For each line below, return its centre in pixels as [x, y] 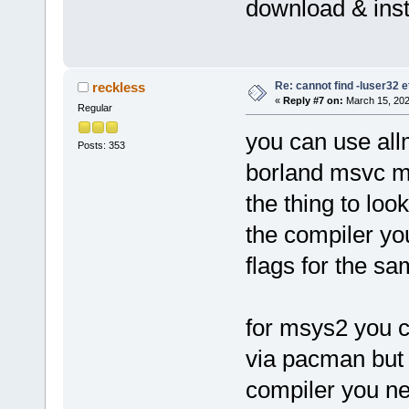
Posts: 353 [101, 145]
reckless [119, 88]
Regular [94, 108]
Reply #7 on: [313, 100]
